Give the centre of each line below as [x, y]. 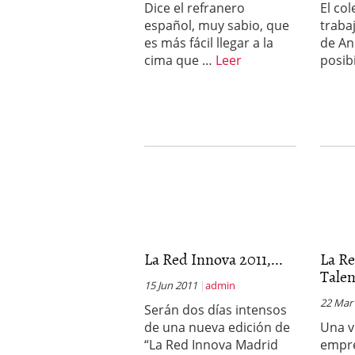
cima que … [180, 60]
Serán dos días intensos [216, 310]
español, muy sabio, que [217, 25]
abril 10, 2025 [304, 12]
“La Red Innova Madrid [211, 345]
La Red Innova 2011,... [214, 258]
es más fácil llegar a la [209, 43]
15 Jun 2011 [171, 285]
